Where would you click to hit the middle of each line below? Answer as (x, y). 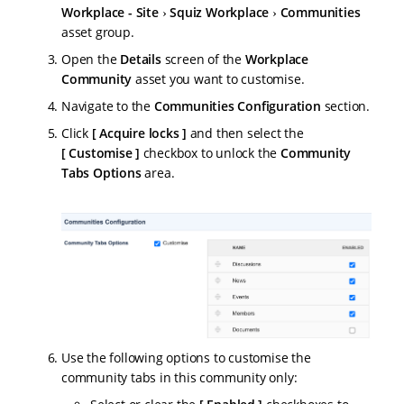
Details (141, 59)
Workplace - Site (110, 12)
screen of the (203, 59)
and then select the (245, 133)
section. (345, 106)
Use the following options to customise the (186, 357)
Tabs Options (101, 172)
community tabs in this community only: (179, 377)
